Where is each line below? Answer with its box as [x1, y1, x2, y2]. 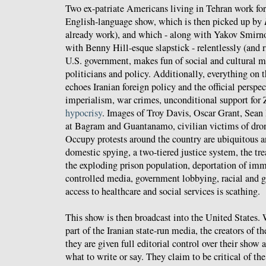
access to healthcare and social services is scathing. [65, 185, 260, 198]
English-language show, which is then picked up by [65, 15, 264, 28]
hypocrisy [65, 106, 102, 120]
